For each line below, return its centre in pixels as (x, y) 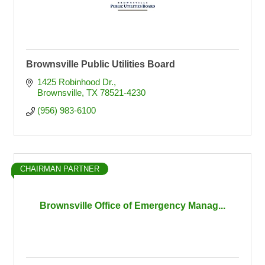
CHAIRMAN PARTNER (60, 169)
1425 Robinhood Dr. (75, 82)
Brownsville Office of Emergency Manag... (132, 206)
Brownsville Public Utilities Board (101, 64)
